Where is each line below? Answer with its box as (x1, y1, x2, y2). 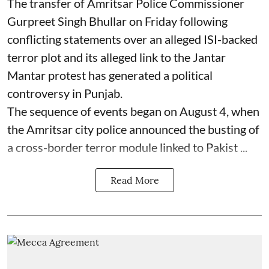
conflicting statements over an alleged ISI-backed (7, 32, 258, 46)
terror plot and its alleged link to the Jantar (7, 50, 226, 64)
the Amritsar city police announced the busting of (7, 122, 259, 136)
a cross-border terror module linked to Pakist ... (7, 140, 247, 154)
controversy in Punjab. (7, 86, 122, 100)
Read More (110, 174, 159, 186)
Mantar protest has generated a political (7, 68, 213, 82)
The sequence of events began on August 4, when (7, 104, 259, 118)
